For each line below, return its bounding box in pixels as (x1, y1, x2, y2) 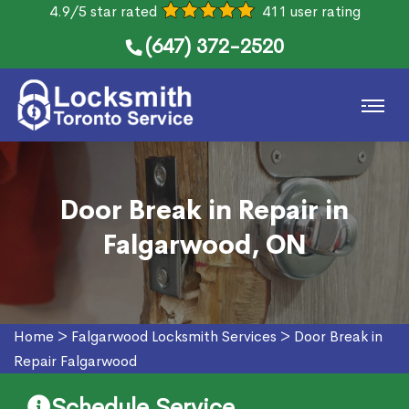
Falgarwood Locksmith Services (71, 327, 277, 346)
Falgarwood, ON (102, 229, 307, 261)
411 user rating (261, 2, 361, 21)
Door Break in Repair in (60, 194, 349, 226)
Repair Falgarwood (14, 351, 137, 371)
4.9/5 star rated (48, 2, 157, 21)
